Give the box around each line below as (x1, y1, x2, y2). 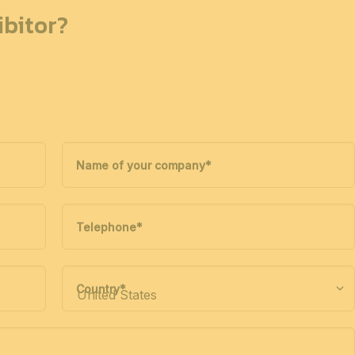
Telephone (75, 219, 136, 234)
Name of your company (75, 158, 205, 172)
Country (75, 281, 120, 296)
